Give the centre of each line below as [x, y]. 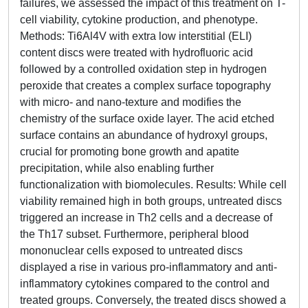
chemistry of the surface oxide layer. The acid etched [147, 119]
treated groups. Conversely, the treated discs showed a [153, 300]
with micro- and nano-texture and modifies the [131, 102]
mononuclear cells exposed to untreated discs [131, 251]
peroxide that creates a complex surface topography [145, 86]
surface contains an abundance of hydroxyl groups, [144, 135]
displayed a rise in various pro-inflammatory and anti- [148, 267]
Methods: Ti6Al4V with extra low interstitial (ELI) [136, 36]
